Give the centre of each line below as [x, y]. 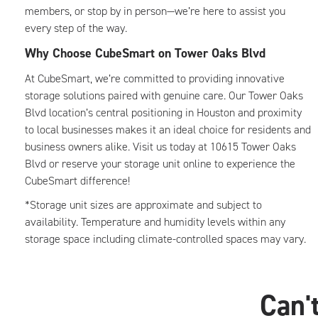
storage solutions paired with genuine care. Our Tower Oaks [164, 95]
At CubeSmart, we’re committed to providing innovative [155, 78]
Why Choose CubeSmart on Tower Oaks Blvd [147, 53]
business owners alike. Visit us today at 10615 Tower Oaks [160, 147]
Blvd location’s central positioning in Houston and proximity [163, 113]
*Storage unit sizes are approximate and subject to [143, 205]
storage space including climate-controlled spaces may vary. [165, 239]
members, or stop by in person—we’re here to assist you [155, 11]
